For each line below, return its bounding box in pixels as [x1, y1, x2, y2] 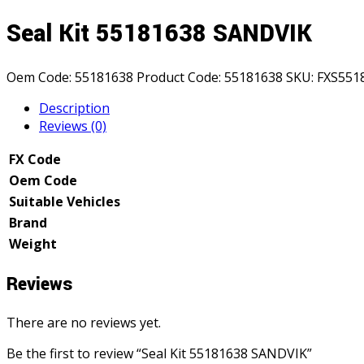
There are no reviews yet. [6, 313, 161, 331]
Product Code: [136, 67, 221, 86]
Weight [9, 234, 57, 253]
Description [39, 98, 110, 117]
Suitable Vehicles [9, 192, 120, 210]
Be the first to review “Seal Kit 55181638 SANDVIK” [6, 344, 312, 362]
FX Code [9, 149, 61, 168]
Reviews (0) [39, 116, 106, 135]
